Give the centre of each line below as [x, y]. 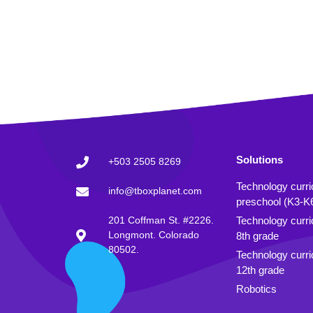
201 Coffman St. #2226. [161, 220]
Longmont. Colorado [154, 235]
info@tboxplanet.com [155, 191]
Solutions [259, 160]
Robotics [256, 289]
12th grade [260, 270]
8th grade [257, 236]
